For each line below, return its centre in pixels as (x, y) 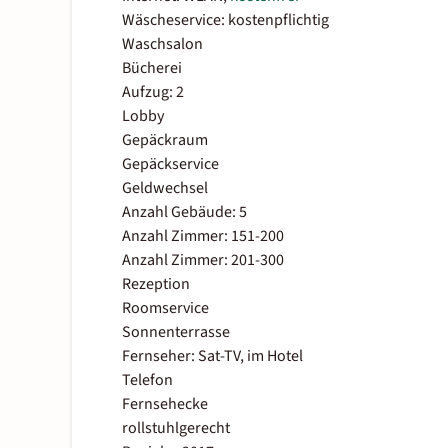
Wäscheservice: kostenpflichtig (225, 20)
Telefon (147, 380)
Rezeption (156, 284)
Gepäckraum (165, 140)
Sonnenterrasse (176, 332)
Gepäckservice (170, 164)
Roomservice (165, 308)
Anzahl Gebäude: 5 (184, 212)
